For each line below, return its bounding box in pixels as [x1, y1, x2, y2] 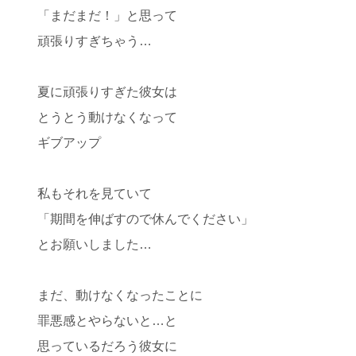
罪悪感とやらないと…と [37, 314, 177, 327]
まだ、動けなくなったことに [37, 288, 203, 302]
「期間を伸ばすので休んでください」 [37, 212, 253, 226]
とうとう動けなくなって [37, 110, 177, 124]
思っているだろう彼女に [37, 339, 177, 353]
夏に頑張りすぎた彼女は [37, 85, 177, 99]
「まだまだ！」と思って [37, 9, 177, 22]
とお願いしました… [37, 238, 152, 251]
